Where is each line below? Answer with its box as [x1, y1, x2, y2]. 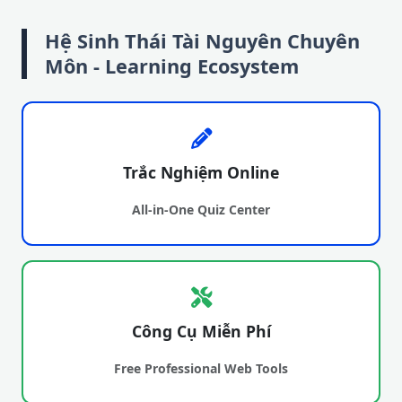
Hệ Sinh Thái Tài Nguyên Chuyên [45, 28, 360, 54]
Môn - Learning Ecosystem [45, 53, 299, 79]
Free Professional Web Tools [114, 360, 288, 377]
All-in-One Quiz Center [132, 201, 270, 218]
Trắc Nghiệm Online [123, 162, 279, 183]
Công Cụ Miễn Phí [131, 320, 271, 342]
